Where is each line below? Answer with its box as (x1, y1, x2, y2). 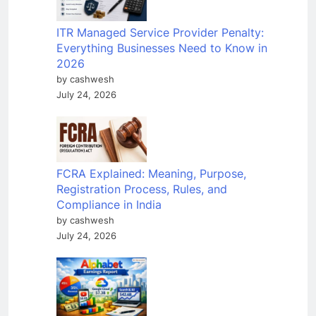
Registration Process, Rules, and (56, 182, 227, 197)
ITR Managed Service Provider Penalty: (56, 25, 264, 40)
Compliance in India (56, 197, 162, 212)
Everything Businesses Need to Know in (56, 41, 267, 56)
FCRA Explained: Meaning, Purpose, (56, 166, 246, 181)
